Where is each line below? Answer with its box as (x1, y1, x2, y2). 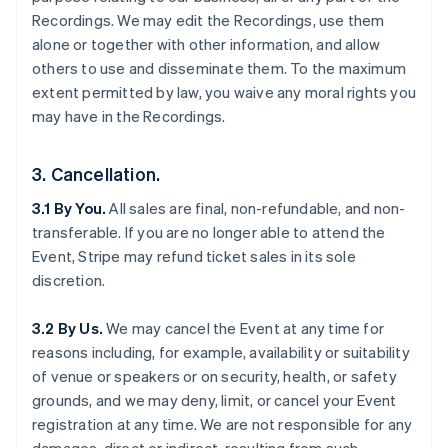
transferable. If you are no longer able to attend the (32, 222, 386, 242)
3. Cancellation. (32, 162, 161, 185)
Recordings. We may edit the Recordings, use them (32, 10, 385, 30)
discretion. (32, 270, 106, 290)
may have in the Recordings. (32, 106, 226, 126)
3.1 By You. (32, 198, 107, 218)
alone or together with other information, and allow (32, 34, 381, 54)
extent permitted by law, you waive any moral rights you (32, 82, 417, 102)
